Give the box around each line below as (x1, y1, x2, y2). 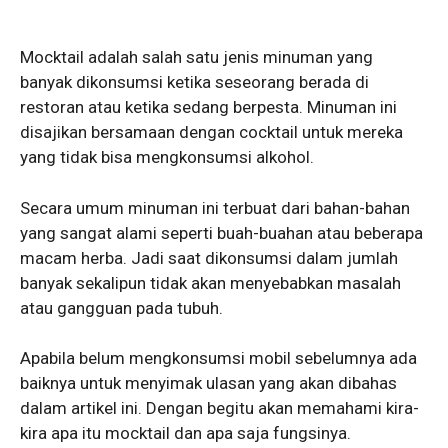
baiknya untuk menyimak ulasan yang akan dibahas (20, 373, 397, 394)
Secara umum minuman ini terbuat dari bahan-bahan (20, 197, 410, 218)
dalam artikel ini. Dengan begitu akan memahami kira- (20, 398, 419, 419)
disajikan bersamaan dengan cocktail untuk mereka (20, 122, 403, 143)
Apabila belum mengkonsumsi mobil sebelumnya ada (20, 348, 417, 369)
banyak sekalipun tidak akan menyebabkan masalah (20, 272, 401, 293)
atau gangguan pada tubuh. (20, 297, 223, 318)
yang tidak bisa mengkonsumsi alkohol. (20, 147, 314, 168)
